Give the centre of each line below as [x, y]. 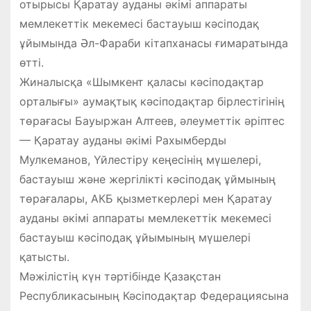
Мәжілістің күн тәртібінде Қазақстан [120, 277]
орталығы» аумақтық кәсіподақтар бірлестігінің [152, 102]
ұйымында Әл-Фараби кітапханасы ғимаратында [153, 43]
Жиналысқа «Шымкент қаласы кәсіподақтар [141, 82]
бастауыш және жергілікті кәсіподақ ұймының [147, 179]
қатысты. [44, 257]
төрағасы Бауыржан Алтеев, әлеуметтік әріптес [152, 121]
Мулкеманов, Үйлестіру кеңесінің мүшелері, [140, 160]
